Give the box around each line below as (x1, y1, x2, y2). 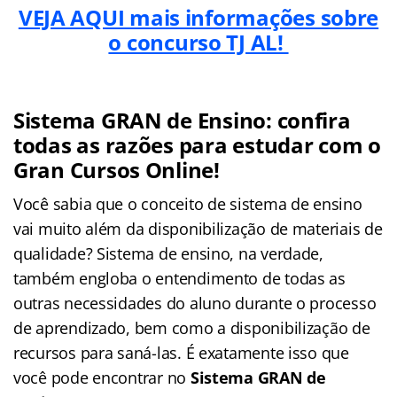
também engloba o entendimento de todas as (13, 267, 346, 289)
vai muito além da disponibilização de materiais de (13, 217, 383, 239)
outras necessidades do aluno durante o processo (13, 292, 377, 314)
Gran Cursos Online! (13, 154, 220, 184)
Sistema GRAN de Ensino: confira (13, 105, 351, 135)
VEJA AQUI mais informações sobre (18, 2, 379, 32)
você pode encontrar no (13, 366, 191, 388)
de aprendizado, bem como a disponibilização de (13, 316, 370, 339)
